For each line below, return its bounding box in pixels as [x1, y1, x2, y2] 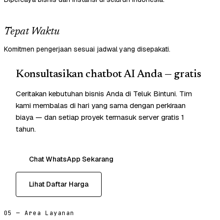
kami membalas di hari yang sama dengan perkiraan [16, 101, 186, 110]
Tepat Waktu [4, 27, 59, 38]
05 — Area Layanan [4, 209, 75, 218]
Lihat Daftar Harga [29, 180, 88, 189]
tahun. [16, 124, 36, 134]
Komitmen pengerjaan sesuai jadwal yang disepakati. [4, 45, 170, 54]
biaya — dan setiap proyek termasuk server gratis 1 [16, 112, 184, 122]
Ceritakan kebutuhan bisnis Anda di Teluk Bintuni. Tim [16, 89, 192, 99]
